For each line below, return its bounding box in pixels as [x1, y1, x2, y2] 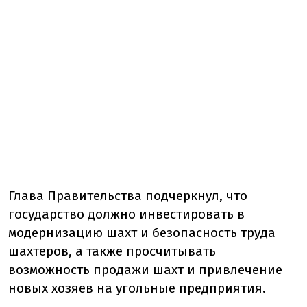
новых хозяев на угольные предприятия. [8, 280, 266, 296]
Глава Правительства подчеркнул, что [8, 188, 247, 204]
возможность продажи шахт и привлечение [8, 262, 282, 278]
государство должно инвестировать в [8, 206, 245, 222]
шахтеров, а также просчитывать [8, 243, 216, 259]
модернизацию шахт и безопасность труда [8, 225, 275, 241]
